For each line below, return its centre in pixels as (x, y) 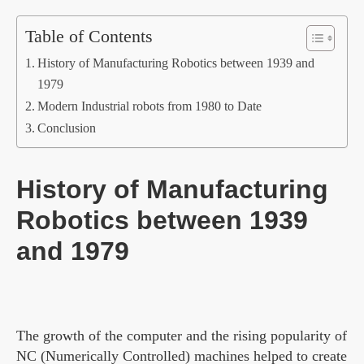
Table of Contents (89, 37)
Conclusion (67, 129)
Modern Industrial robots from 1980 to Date (150, 107)
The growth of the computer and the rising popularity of (182, 336)
